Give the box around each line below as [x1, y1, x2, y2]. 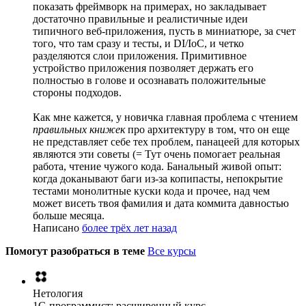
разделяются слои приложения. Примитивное [33, 49, 247, 61]
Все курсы [148, 245, 196, 257]
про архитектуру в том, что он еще [125, 123, 290, 135]
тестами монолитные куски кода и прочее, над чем [33, 184, 270, 197]
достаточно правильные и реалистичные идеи [33, 12, 248, 25]
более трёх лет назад [82, 221, 177, 234]
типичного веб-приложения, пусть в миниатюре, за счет [33, 25, 296, 37]
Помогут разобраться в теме [5, 245, 148, 257]
